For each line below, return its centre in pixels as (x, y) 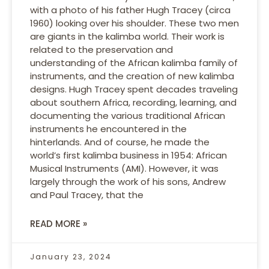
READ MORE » (59, 223)
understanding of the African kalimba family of (134, 62)
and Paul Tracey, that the (87, 195)
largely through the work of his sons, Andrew (128, 181)
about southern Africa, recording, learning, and (133, 102)
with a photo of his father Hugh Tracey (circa (130, 10)
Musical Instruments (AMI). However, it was (124, 168)
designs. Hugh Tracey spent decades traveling (134, 89)
